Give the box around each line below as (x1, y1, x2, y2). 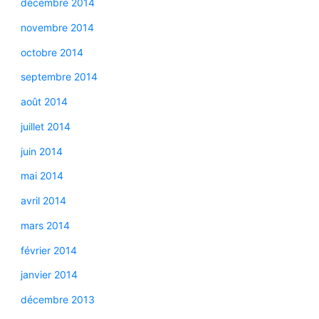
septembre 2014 (20, 70, 98, 83)
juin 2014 (20, 145, 63, 157)
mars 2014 (20, 219, 70, 231)
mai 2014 (20, 169, 63, 182)
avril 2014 (20, 194, 66, 206)
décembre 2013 (20, 293, 95, 305)
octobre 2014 (20, 46, 83, 58)
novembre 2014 (20, 21, 94, 33)
